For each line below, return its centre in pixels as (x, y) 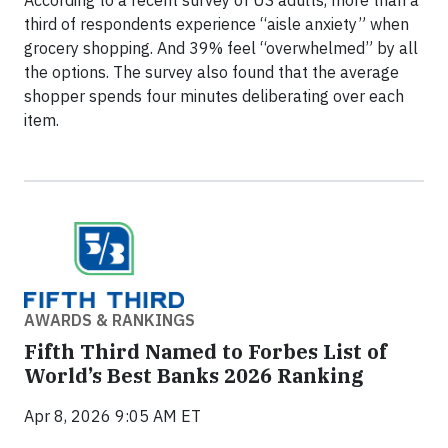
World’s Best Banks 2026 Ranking (194, 375)
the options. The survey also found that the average (211, 71)
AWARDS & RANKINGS (109, 319)
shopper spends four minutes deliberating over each (214, 95)
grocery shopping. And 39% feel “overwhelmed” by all (221, 47)
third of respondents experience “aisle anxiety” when (216, 23)
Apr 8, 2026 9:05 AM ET (112, 415)
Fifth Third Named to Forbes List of (205, 351)
